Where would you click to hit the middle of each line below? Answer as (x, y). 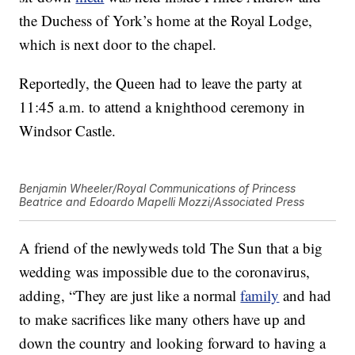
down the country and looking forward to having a (173, 343)
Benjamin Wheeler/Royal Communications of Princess (158, 189)
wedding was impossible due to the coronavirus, (165, 272)
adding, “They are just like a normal (130, 296)
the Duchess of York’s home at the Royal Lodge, (166, 21)
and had (305, 296)
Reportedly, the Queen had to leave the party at (161, 83)
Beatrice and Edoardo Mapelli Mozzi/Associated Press (162, 202)
